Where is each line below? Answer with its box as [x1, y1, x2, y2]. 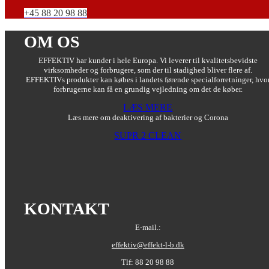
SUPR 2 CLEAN [114, 130, 182, 141]
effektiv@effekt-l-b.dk [111, 240, 184, 249]
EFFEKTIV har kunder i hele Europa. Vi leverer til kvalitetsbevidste [38, 55, 258, 65]
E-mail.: [134, 222, 161, 232]
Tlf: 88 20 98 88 [121, 257, 175, 267]
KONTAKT [23, 199, 109, 218]
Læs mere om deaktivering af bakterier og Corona [67, 112, 228, 122]
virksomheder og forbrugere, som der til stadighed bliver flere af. [43, 65, 252, 74]
